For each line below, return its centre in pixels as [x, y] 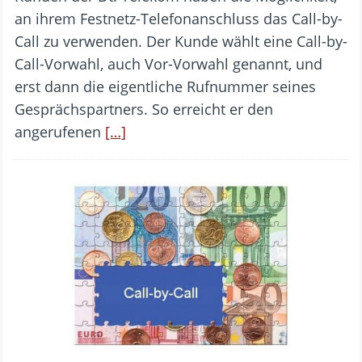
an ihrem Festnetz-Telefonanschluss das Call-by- [179, 18]
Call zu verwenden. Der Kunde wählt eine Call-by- [181, 41]
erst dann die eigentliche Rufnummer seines [165, 86]
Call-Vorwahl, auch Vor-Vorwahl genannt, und [168, 63]
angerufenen [60, 131]
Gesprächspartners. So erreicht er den [144, 109]
